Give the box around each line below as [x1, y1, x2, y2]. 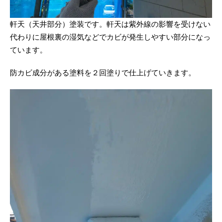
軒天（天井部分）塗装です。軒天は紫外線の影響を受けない [10, 20, 211, 29]
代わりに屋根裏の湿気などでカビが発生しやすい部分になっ [10, 33, 211, 42]
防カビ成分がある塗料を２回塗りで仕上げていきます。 [10, 69, 196, 77]
